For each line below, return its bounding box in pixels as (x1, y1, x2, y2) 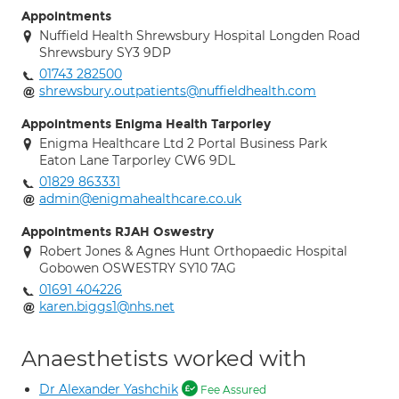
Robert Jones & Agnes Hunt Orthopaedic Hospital (39, 243, 347, 259)
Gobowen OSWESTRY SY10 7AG (39, 260, 236, 276)
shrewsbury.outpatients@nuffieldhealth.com (39, 83, 316, 99)
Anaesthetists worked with (21, 346, 306, 371)
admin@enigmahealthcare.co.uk (39, 191, 241, 207)
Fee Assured (198, 383, 266, 396)
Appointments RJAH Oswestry (21, 224, 214, 240)
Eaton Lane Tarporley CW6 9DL (39, 152, 235, 168)
